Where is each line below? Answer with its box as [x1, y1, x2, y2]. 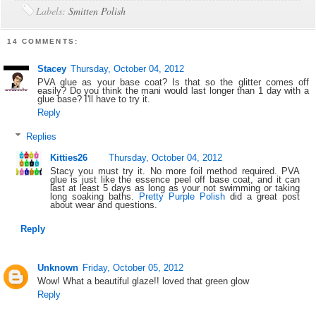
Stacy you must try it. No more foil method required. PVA [49, 166, 300, 177]
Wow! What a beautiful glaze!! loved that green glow [37, 275, 250, 286]
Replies [25, 130, 56, 142]
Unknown [37, 262, 79, 273]
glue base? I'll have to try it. [37, 93, 151, 104]
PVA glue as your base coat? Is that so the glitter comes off [37, 76, 309, 87]
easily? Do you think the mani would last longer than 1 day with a [37, 85, 309, 96]
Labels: [36, 4, 69, 18]
